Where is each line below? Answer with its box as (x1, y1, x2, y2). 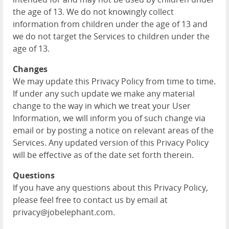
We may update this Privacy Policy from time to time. (13, 76, 216, 87)
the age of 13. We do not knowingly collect (13, 6, 174, 17)
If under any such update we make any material (13, 88, 195, 99)
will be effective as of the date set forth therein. (13, 149, 194, 161)
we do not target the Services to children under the (13, 31, 210, 42)
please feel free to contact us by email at (13, 194, 168, 205)
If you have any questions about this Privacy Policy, (13, 182, 208, 193)
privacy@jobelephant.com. (13, 207, 115, 218)
